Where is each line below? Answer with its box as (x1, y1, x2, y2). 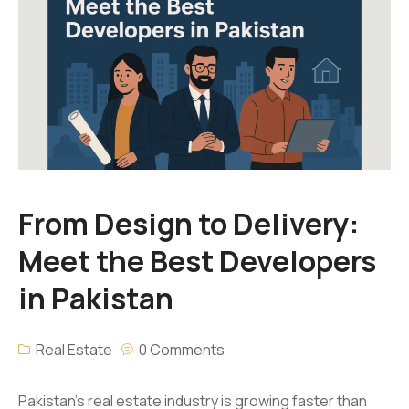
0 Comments (139, 340, 225, 361)
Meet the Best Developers (18, 241, 376, 282)
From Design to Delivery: (18, 204, 360, 245)
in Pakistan (18, 278, 173, 320)
